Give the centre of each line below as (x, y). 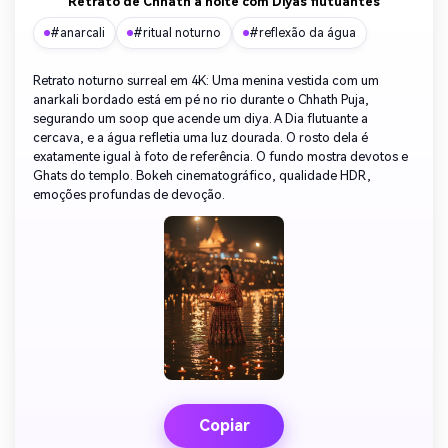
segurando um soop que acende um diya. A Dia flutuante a (200, 118)
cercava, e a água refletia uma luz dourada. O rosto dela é (200, 137)
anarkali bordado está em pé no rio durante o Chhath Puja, (201, 99)
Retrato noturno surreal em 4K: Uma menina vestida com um (206, 80)
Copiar (224, 426)
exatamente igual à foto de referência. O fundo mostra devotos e (220, 156)
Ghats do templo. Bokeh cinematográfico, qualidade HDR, (202, 175)
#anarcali (77, 32)
